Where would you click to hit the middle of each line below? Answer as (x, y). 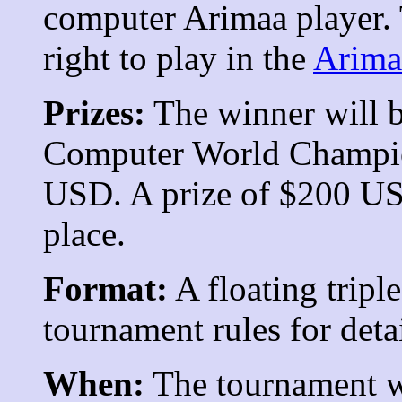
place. (84, 233)
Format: (105, 288)
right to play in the (178, 57)
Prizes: (94, 112)
